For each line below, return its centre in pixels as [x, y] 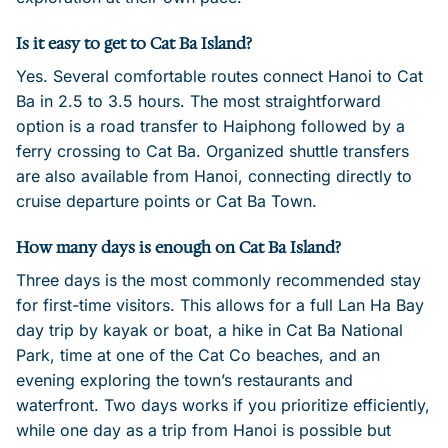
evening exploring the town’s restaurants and [184, 380]
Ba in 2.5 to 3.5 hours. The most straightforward [198, 101]
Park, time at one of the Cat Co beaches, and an [198, 355]
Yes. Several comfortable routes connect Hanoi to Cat [219, 76]
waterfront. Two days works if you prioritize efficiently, [223, 405]
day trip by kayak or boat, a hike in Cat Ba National [209, 330]
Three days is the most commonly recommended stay [218, 280]
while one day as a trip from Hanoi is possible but [203, 430]
